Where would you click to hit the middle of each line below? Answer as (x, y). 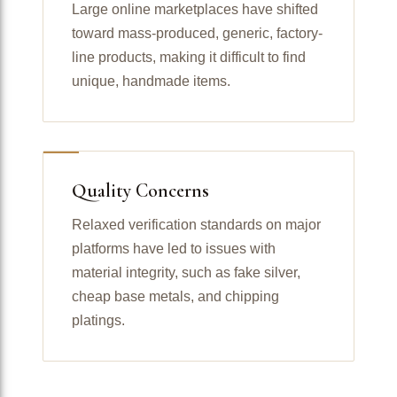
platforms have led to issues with (174, 248)
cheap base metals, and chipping (175, 296)
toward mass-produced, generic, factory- (197, 33)
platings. (98, 320)
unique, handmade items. (151, 81)
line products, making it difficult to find (189, 57)
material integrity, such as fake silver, (186, 272)
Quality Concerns (140, 190)
